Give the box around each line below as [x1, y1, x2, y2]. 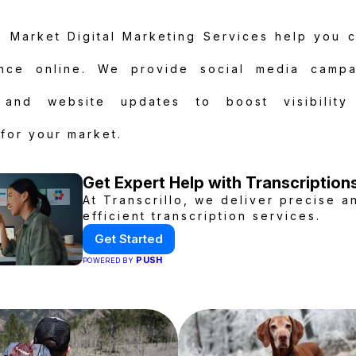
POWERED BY [83, 256, 137, 265]
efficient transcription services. [83, 209, 321, 222]
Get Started [95, 231, 163, 246]
